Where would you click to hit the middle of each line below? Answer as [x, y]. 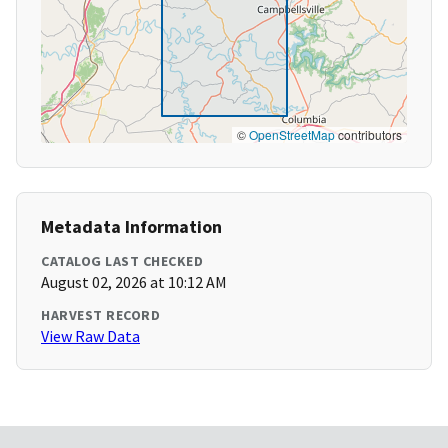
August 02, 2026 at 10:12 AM [134, 282]
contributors [368, 135]
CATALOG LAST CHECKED [122, 261]
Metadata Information [131, 227]
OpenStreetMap [292, 135]
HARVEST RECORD [100, 315]
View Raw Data [90, 336]
